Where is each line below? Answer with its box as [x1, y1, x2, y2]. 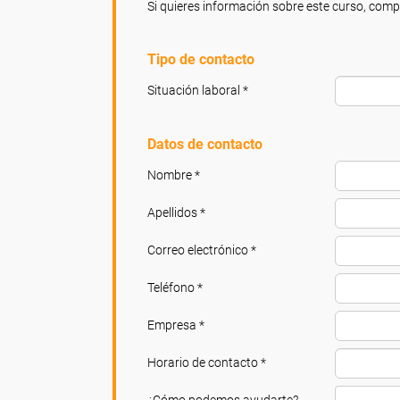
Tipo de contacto [146, 51, 254, 68]
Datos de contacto [146, 136, 262, 153]
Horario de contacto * [146, 355, 266, 370]
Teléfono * [146, 280, 203, 295]
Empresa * [146, 318, 204, 332]
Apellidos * [146, 205, 205, 220]
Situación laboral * [146, 83, 248, 97]
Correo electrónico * [146, 243, 256, 257]
